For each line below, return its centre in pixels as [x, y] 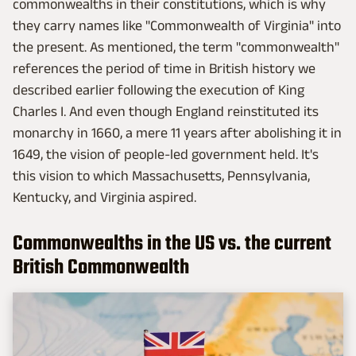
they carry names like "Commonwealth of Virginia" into [177, 25]
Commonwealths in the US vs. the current [172, 244]
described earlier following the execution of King [159, 89]
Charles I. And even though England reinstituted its [166, 111]
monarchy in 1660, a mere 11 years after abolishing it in [177, 132]
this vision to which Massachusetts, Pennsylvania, [161, 175]
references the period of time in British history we [164, 68]
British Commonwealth [101, 267]
